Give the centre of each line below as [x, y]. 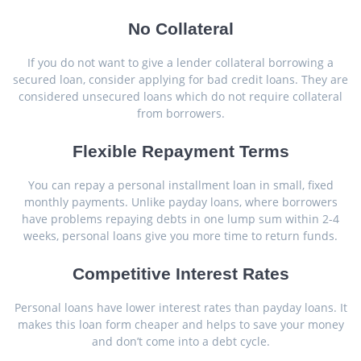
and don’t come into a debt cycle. [180, 342]
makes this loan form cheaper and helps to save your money [180, 325]
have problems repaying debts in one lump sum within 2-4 [180, 219]
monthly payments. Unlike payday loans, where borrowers [180, 202]
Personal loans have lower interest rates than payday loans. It [180, 308]
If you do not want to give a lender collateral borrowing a [180, 63]
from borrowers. [180, 114]
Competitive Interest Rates [180, 274]
